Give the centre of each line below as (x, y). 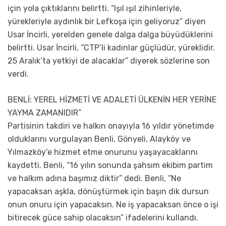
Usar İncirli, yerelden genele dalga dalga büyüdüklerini (110, 35)
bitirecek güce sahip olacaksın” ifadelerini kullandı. (103, 218)
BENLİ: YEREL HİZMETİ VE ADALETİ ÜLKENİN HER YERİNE (112, 100)
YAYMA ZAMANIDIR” (44, 113)
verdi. (18, 74)
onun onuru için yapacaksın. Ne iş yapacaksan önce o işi (113, 205)
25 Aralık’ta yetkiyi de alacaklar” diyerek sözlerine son (109, 61)
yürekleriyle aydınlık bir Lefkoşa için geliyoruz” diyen (107, 22)
